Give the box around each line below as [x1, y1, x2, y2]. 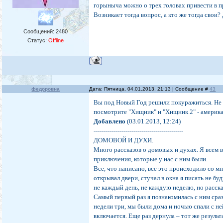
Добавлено [94, 117, 126, 125]
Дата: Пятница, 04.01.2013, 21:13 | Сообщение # [89, 86, 210, 92]
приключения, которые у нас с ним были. [94, 155, 208, 163]
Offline [48, 37, 64, 44]
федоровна [31, 86, 60, 92]
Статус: [27, 37, 49, 44]
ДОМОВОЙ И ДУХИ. [94, 136, 154, 144]
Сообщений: [23, 28, 56, 35]
